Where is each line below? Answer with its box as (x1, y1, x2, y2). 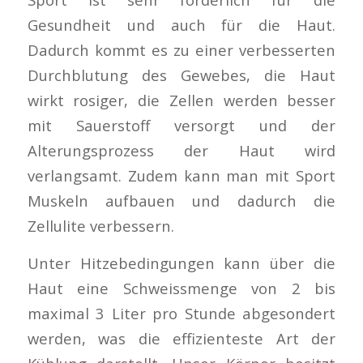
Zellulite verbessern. (27, 215, 174, 236)
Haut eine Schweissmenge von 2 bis (27, 278, 336, 299)
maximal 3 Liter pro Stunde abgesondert (27, 303, 336, 324)
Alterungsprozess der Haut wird (27, 139, 336, 160)
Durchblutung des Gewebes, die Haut (27, 64, 336, 85)
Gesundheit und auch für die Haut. (27, 14, 336, 35)
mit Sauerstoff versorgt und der (27, 114, 336, 135)
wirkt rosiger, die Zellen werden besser (27, 89, 336, 110)
